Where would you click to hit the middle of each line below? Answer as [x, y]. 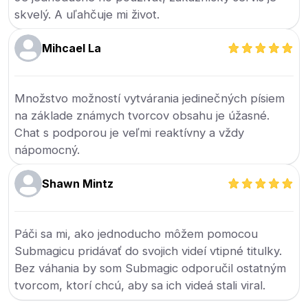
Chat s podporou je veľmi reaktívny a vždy [130, 133]
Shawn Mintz [78, 184]
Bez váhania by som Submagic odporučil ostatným [151, 268]
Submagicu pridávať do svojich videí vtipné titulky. [148, 251]
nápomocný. [47, 150]
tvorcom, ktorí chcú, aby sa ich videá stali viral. [140, 285]
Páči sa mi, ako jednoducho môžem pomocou [136, 234]
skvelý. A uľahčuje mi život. [87, 14]
